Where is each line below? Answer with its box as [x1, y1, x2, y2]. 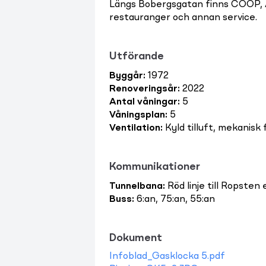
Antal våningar [109, 97, 178, 107]
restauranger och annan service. [109, 13, 257, 23]
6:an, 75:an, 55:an [134, 195, 215, 204]
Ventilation [109, 123, 160, 133]
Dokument [109, 233, 162, 243]
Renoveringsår [109, 84, 178, 94]
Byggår [109, 71, 143, 81]
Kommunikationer [109, 161, 200, 172]
